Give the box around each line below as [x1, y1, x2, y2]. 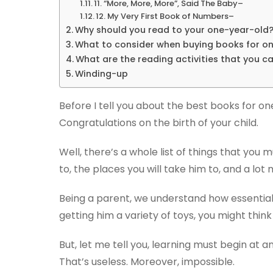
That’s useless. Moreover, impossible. [59, 255, 235, 269]
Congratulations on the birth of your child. [59, 116, 258, 130]
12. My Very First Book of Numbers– [96, 10, 235, 23]
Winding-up [74, 68, 128, 80]
